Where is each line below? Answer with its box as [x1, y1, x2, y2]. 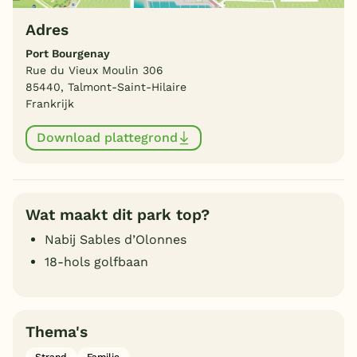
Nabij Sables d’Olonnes [45, 231, 186, 247]
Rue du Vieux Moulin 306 [25, 63, 163, 76]
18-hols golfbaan [45, 253, 148, 269]
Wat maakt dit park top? [25, 205, 210, 224]
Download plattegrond [37, 130, 178, 146]
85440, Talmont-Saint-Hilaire [25, 80, 186, 93]
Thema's [25, 322, 88, 341]
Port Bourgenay [25, 46, 110, 60]
